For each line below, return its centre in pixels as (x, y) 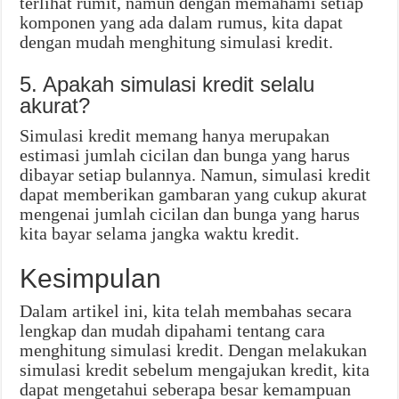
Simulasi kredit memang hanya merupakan (175, 136)
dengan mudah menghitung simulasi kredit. (177, 42)
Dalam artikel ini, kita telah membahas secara (186, 311)
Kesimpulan (91, 279)
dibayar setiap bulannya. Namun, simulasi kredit (195, 175)
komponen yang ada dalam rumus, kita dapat (182, 23)
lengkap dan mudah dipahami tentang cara (173, 331)
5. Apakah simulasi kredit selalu (167, 85)
